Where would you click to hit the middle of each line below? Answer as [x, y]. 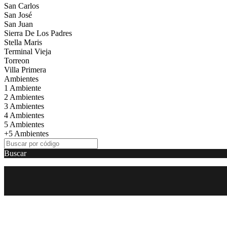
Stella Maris [23, 42]
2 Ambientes [24, 97]
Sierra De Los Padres [38, 33]
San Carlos [22, 6]
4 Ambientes [24, 115]
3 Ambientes [24, 106]
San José [18, 15]
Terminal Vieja [28, 51]
